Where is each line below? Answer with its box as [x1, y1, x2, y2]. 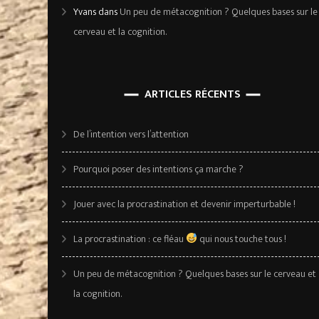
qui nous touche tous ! [197, 230, 286, 247]
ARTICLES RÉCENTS [144, 84, 241, 104]
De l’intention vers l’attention [73, 125, 189, 142]
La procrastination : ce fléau [73, 230, 186, 247]
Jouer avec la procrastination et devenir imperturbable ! [73, 195, 296, 212]
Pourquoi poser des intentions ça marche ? [73, 160, 244, 177]
